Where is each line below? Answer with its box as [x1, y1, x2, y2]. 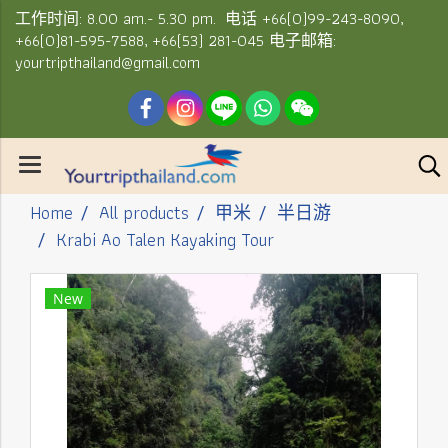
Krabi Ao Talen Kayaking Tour [56, 225, 274, 254]
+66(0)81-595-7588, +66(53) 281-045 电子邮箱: [15, 28, 336, 53]
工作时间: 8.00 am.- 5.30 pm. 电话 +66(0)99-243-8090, [15, 6, 404, 31]
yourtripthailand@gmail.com [15, 50, 200, 75]
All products [99, 198, 189, 227]
